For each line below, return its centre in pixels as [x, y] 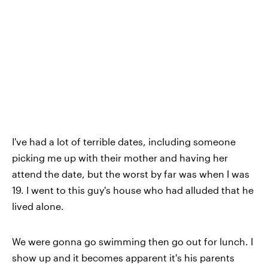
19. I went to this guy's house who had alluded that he [133, 190]
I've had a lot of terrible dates [77, 142]
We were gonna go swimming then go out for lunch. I [133, 242]
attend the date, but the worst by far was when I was [131, 174]
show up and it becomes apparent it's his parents [123, 258]
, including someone [189, 142]
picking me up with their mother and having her [120, 158]
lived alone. [38, 206]
